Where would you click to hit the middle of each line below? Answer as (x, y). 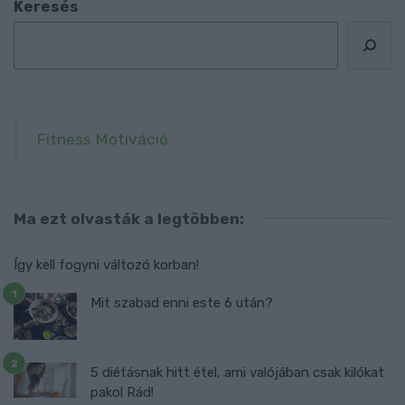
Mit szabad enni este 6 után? (182, 302)
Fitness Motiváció (102, 139)
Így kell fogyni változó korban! (106, 264)
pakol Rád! (122, 392)
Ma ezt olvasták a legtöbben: (129, 218)
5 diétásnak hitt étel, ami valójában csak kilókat (237, 372)
